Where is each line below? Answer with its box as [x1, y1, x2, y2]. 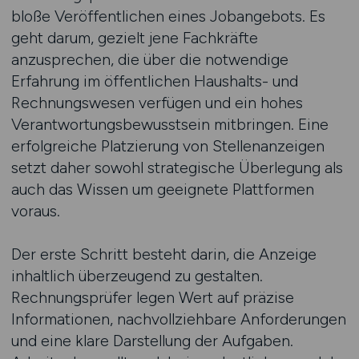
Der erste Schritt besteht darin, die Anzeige [10, 244, 317, 264]
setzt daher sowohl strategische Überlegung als [10, 158, 343, 177]
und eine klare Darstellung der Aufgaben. [10, 331, 293, 350]
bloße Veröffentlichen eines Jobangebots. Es [10, 6, 325, 26]
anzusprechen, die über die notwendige [10, 50, 288, 69]
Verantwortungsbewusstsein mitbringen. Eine [10, 115, 329, 134]
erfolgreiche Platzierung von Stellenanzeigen [10, 136, 325, 155]
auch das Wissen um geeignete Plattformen [10, 179, 314, 199]
